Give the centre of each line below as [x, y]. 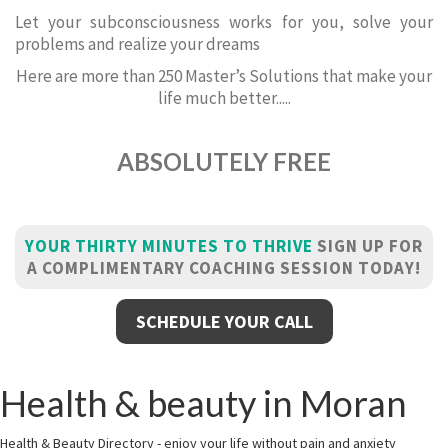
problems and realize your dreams [137, 44]
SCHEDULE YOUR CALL [224, 321]
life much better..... [224, 98]
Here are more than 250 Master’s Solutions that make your [224, 76]
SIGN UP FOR [368, 246]
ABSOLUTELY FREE [224, 161]
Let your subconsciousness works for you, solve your [224, 22]
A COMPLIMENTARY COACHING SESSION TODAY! [224, 268]
